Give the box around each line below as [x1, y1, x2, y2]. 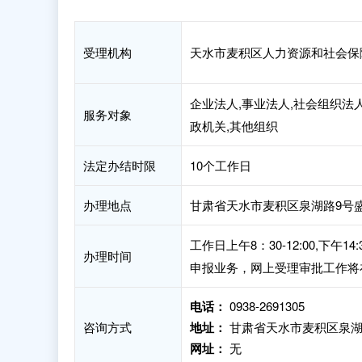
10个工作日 [190, 157, 251, 174]
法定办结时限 [83, 157, 156, 174]
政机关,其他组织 [190, 117, 278, 134]
